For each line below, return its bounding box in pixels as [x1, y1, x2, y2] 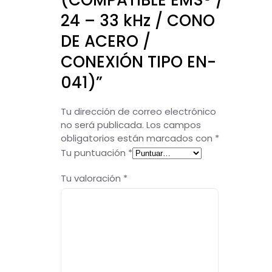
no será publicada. [61, 118, 144, 131]
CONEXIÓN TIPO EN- [61, 51, 216, 73]
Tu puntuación [61, 146, 128, 159]
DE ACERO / [61, 30, 151, 52]
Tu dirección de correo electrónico [61, 105, 216, 118]
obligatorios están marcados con [61, 132, 215, 144]
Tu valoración [61, 172, 123, 185]
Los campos [146, 118, 201, 131]
